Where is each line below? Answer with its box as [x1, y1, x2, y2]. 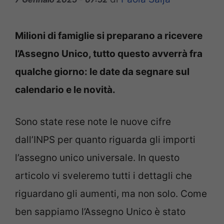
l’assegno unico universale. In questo [15, 152, 179, 164]
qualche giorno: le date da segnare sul [15, 65, 189, 77]
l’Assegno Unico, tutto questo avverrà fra [15, 47, 202, 59]
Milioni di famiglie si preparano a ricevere [15, 29, 202, 41]
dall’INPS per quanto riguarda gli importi [15, 134, 195, 146]
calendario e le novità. [15, 83, 115, 95]
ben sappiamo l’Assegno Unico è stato [15, 206, 185, 218]
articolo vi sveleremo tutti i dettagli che [15, 170, 192, 182]
